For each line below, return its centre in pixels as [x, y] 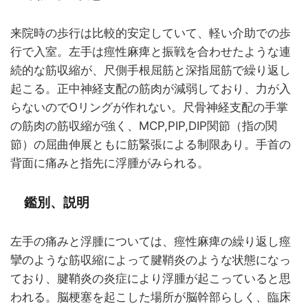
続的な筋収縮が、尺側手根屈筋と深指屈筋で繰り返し [151, 70]
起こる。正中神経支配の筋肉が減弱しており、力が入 [151, 89]
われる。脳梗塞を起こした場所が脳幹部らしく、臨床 [151, 297]
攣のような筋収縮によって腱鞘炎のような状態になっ [151, 260]
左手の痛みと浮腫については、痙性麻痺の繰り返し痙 [151, 241]
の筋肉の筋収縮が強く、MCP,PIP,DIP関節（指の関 [144, 126]
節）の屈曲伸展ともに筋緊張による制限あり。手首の [151, 144]
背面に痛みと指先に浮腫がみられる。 [110, 163]
